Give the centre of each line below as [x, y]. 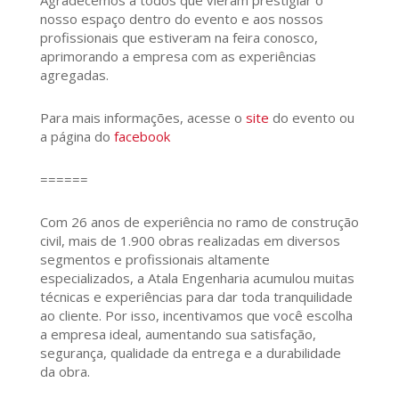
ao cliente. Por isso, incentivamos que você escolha [196, 315]
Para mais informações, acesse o [142, 117]
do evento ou [311, 117]
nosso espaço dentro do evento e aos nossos [181, 18]
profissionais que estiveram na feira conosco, [179, 37]
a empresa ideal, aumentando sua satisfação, [178, 334]
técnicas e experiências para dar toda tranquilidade [196, 296]
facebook [142, 136]
